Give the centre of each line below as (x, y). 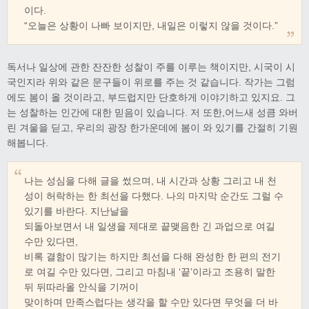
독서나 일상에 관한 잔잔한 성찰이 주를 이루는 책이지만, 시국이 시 (151, 67)
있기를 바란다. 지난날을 (77, 211)
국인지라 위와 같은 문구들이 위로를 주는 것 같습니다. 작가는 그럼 (151, 82)
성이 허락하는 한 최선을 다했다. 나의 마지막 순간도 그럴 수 (154, 196)
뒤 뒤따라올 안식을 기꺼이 (81, 287)
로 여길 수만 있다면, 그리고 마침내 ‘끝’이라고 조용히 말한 (150, 272)
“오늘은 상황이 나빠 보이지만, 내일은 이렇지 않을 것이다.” (151, 25)
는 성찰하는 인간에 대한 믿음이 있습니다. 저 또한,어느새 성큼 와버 (152, 112)
